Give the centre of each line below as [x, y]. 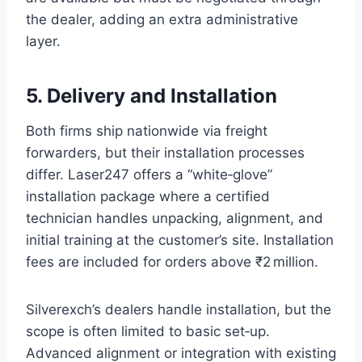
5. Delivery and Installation [152, 96]
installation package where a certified [148, 197]
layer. [43, 42]
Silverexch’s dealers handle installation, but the [179, 310]
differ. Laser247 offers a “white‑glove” [149, 175]
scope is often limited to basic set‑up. [148, 332]
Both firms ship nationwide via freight [147, 131]
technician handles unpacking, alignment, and [175, 219]
